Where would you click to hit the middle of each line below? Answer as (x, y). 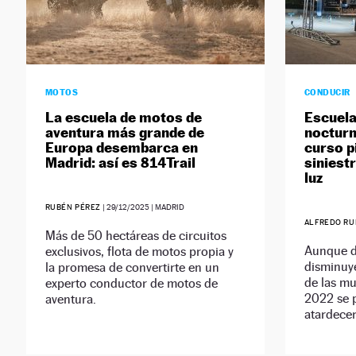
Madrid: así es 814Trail (120, 163)
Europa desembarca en (121, 148)
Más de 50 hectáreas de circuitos (135, 236)
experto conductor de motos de (131, 284)
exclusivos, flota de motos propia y (139, 252)
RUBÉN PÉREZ (73, 207)
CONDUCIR (327, 93)
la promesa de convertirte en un (132, 268)
